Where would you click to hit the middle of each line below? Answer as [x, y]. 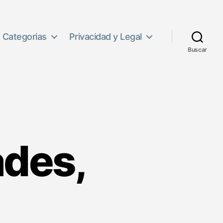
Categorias [24, 36]
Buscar [197, 50]
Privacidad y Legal [105, 36]
